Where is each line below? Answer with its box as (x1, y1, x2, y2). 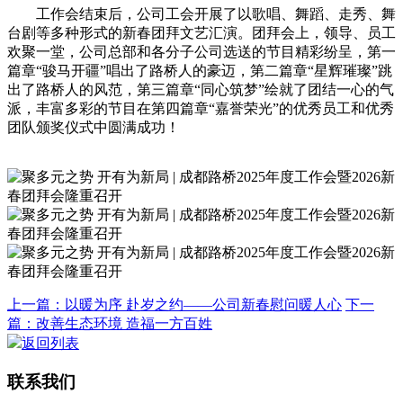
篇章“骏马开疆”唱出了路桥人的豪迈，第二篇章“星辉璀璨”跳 (7, 63, 392, 79)
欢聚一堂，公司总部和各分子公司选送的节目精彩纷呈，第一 (7, 44, 396, 60)
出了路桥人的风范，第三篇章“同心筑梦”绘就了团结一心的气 (7, 82, 394, 98)
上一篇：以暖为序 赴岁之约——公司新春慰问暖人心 (7, 297, 342, 313)
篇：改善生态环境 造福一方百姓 (7, 316, 212, 332)
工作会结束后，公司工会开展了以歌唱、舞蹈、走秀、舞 (7, 6, 396, 22)
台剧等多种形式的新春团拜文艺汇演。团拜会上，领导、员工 (7, 25, 396, 41)
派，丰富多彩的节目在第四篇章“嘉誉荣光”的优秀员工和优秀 (7, 101, 394, 117)
